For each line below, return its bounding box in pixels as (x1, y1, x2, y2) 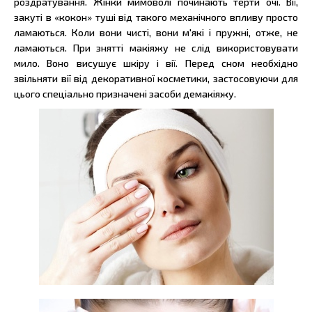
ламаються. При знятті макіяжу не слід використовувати (14, 42, 298, 54)
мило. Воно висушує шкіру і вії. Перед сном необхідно (14, 57, 298, 70)
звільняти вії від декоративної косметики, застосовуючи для (14, 72, 298, 85)
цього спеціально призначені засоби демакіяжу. (14, 88, 236, 100)
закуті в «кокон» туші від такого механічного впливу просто (14, 11, 298, 24)
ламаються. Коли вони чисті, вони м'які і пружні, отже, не (14, 26, 298, 39)
